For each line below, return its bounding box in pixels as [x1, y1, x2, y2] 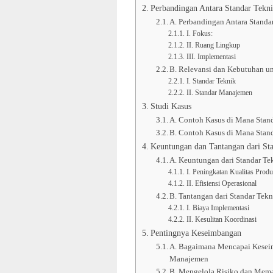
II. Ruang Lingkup [186, 41, 240, 50]
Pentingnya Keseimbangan [150, 228, 241, 238]
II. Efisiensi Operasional [186, 180, 257, 188]
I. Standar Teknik [186, 77, 236, 86]
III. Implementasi [186, 53, 236, 62]
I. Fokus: [186, 30, 213, 38]
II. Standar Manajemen [186, 89, 252, 97]
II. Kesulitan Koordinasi [186, 216, 257, 224]
